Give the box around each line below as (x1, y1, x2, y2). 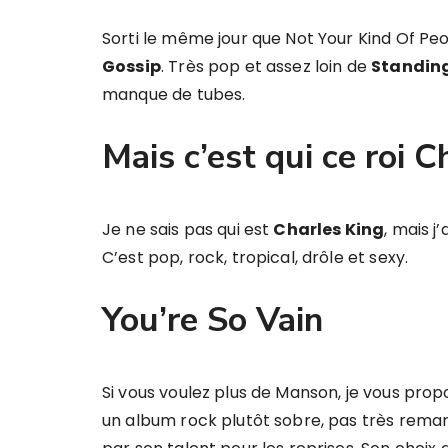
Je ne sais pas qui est (102, 218, 274, 241)
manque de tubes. (102, 83, 246, 106)
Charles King (273, 218, 385, 241)
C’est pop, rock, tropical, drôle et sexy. (102, 246, 409, 269)
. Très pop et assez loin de (160, 55, 372, 78)
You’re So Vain (102, 297, 323, 343)
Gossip (102, 55, 161, 78)
